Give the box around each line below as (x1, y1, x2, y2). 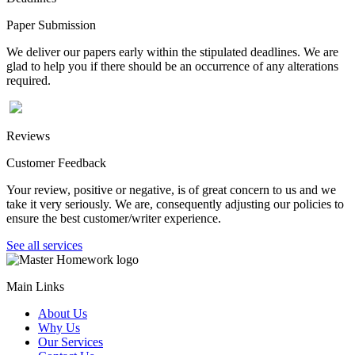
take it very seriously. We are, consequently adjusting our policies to (6, 197, 344, 211)
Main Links (6, 279, 64, 293)
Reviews (6, 128, 50, 143)
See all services (6, 238, 82, 252)
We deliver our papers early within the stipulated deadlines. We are (6, 44, 338, 59)
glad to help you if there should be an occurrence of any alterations (6, 59, 338, 73)
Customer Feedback (6, 155, 106, 170)
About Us (38, 306, 87, 320)
